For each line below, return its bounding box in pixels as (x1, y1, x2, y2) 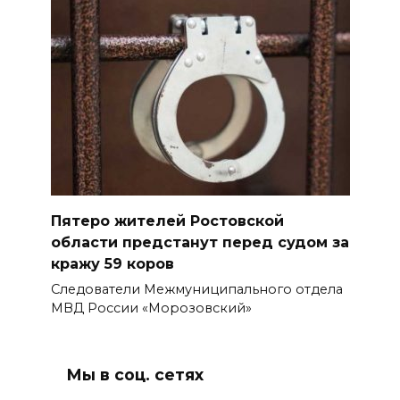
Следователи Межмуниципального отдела (50, 280, 343, 297)
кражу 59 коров (50, 254, 174, 272)
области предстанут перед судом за (50, 233, 349, 251)
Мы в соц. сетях (66, 365, 204, 385)
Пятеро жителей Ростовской (50, 212, 284, 229)
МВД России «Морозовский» (50, 299, 252, 316)
